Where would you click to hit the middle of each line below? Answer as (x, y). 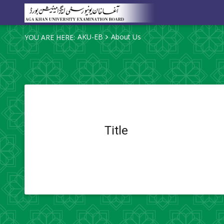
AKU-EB (90, 37)
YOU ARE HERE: (49, 37)
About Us (126, 37)
